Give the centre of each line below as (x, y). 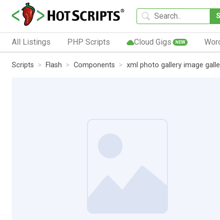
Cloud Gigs (152, 42)
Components (94, 65)
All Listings (31, 42)
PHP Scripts (88, 42)
